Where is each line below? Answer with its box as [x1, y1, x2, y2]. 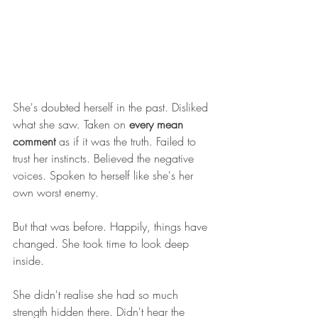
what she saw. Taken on [13, 116, 129, 133]
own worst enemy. [13, 185, 99, 201]
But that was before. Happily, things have [13, 219, 211, 235]
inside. [13, 253, 44, 269]
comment [13, 133, 55, 150]
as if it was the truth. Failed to [55, 133, 199, 150]
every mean [129, 116, 187, 133]
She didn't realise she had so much [13, 287, 182, 303]
